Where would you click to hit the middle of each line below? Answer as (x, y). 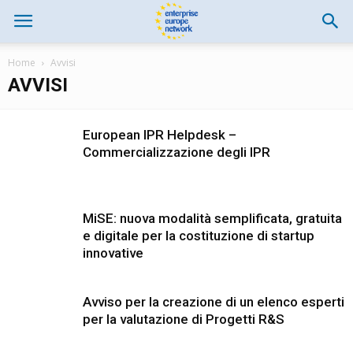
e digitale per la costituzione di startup (199, 236)
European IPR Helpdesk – (160, 135)
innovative (113, 253)
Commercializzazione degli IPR (176, 152)
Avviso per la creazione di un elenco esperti (214, 302)
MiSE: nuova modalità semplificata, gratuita (212, 218)
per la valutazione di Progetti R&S (184, 319)
